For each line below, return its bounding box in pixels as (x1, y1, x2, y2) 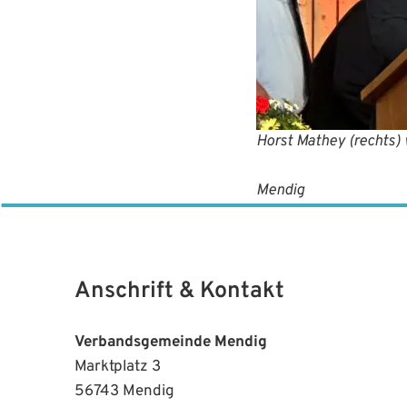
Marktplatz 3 (74, 357, 161, 377)
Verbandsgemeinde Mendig (74, 333, 267, 352)
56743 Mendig (74, 382, 174, 402)
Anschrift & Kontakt (74, 277, 284, 306)
